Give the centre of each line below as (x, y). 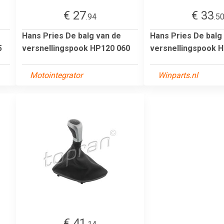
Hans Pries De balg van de (71, 35)
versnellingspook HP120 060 (76, 48)
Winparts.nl (178, 75)
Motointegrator (56, 75)
